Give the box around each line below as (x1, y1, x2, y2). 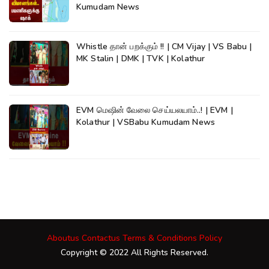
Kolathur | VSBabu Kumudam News (76, 116, 215, 128)
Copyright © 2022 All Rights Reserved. (61, 247, 208, 259)
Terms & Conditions (122, 232, 197, 244)
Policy (199, 232, 222, 244)
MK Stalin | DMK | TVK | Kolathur (76, 53, 205, 65)
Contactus (82, 232, 120, 244)
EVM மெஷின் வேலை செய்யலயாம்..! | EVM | (76, 104, 233, 116)
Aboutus (47, 232, 79, 244)
